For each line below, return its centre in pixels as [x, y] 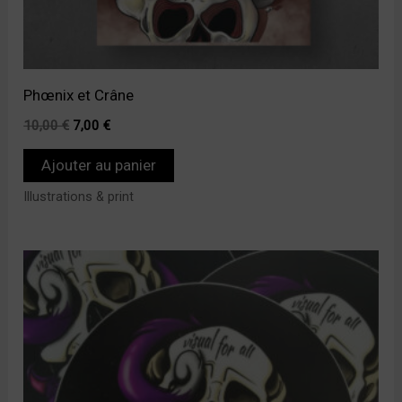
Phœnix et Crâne [79, 96]
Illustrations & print [79, 197]
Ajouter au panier [99, 165]
